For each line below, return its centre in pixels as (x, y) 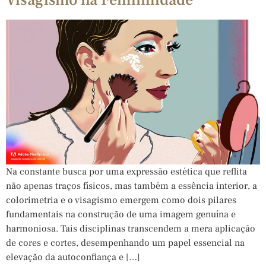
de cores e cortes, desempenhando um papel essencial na (125, 243)
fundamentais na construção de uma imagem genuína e (121, 215)
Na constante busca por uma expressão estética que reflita (126, 172)
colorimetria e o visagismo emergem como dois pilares (121, 200)
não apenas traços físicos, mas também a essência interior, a (132, 186)
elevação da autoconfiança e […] (73, 257)
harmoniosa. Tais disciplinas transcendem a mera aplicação (131, 229)
